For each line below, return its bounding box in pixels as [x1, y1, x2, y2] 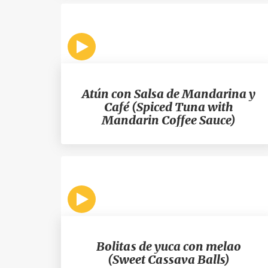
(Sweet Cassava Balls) [108, 252, 230, 267]
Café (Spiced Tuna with [104, 99, 233, 114]
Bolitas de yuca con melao [96, 239, 241, 254]
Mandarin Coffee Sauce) [102, 112, 236, 127]
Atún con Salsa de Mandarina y [82, 86, 255, 101]
